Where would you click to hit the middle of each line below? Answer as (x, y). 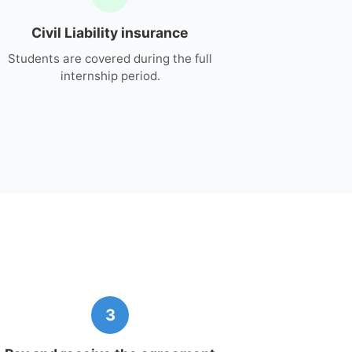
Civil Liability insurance (110, 32)
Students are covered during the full (110, 58)
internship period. (110, 75)
